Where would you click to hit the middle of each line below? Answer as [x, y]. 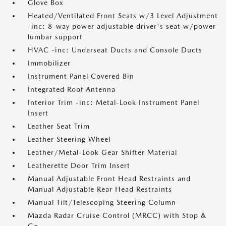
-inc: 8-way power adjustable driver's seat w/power [122, 26]
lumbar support [55, 37]
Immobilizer [49, 63]
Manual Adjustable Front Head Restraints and [109, 179]
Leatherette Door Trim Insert [79, 165]
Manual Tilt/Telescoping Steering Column [102, 202]
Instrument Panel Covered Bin [81, 76]
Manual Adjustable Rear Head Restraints [100, 189]
